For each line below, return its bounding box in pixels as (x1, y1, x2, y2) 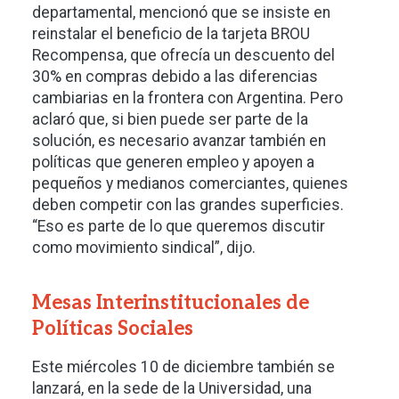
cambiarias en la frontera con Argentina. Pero (32, 89, 343, 108)
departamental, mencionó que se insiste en (32, 4, 330, 22)
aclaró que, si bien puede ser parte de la (32, 110, 308, 129)
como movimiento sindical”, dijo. (32, 239, 256, 257)
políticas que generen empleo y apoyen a (32, 153, 314, 172)
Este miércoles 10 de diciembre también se (32, 358, 335, 377)
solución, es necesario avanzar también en (32, 132, 326, 151)
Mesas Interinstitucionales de (32, 291, 309, 315)
